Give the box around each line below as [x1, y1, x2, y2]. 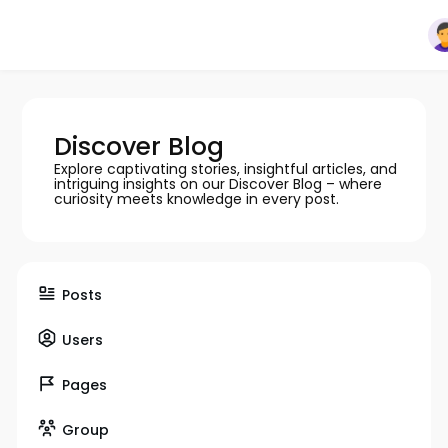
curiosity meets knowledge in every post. [53, 189, 339, 209]
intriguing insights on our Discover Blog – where [53, 174, 382, 194]
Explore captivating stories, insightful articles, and [53, 159, 397, 179]
